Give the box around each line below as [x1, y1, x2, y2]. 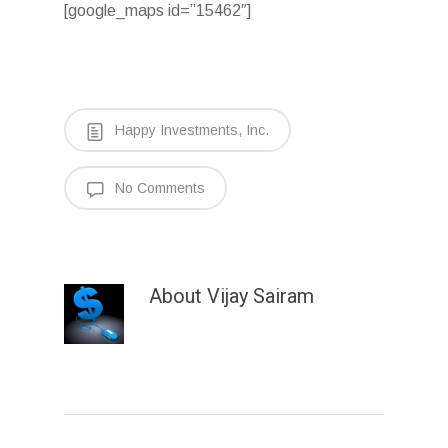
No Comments [111, 180, 205, 197]
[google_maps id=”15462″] [64, 2, 251, 20]
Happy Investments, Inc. [111, 122, 269, 139]
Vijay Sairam [202, 284, 314, 309]
